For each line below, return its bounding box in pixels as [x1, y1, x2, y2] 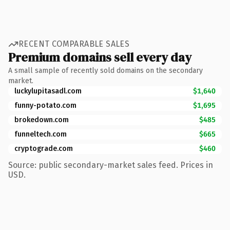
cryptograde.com [14, 144, 73, 153]
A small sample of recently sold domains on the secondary [8, 66, 203, 75]
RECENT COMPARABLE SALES [18, 39, 130, 49]
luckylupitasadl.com [14, 86, 82, 95]
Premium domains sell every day [8, 48, 191, 66]
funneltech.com [14, 129, 67, 139]
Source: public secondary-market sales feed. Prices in [8, 160, 213, 170]
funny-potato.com [14, 101, 76, 110]
